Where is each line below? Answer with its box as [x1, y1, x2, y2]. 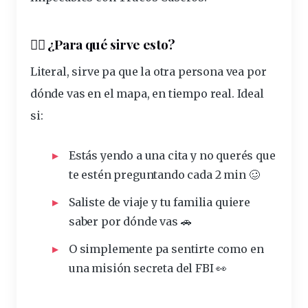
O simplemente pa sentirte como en [69, 241, 264, 256]
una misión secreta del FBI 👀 [69, 261, 228, 275]
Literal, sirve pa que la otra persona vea [30, 64, 247, 78]
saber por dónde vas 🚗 [69, 214, 192, 228]
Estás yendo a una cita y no [69, 148, 217, 162]
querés [216, 148, 254, 162]
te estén [69, 167, 114, 181]
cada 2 [184, 167, 224, 181]
